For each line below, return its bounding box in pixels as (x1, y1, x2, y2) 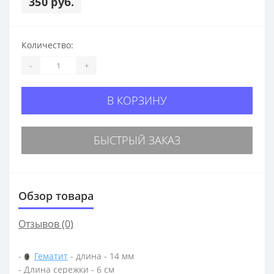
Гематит (34, 250, 68, 262)
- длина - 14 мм (68, 250, 134, 262)
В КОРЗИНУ (107, 93, 167, 108)
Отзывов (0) (18, 217, 73, 231)
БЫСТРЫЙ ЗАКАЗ (94, 133, 180, 148)
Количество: (21, 39, 73, 51)
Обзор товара (18, 188, 94, 204)
